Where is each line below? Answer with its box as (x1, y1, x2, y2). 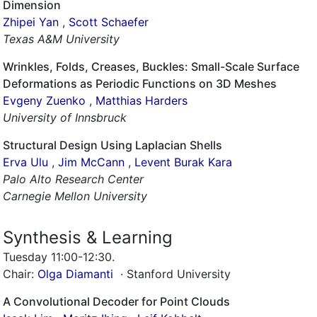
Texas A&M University (3, 32, 120, 46)
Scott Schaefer (69, 15, 149, 29)
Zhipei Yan (3, 15, 59, 29)
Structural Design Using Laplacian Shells (3, 138, 222, 152)
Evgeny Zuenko (3, 93, 86, 108)
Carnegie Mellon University (3, 189, 147, 203)
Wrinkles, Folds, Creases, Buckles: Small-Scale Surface (3, 59, 299, 74)
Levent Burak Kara (134, 155, 232, 169)
